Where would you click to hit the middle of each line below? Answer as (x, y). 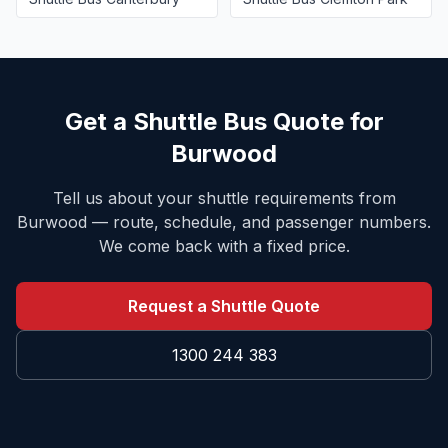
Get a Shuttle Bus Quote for (224, 121)
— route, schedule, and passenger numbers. (259, 222)
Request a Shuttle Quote (224, 306)
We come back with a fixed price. (224, 246)
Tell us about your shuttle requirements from (224, 198)
